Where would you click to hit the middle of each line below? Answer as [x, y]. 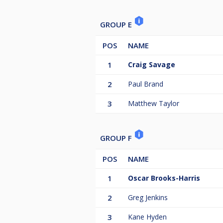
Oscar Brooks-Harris [164, 178]
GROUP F [117, 138]
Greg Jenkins [148, 198]
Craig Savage [152, 65]
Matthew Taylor [154, 104]
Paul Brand [146, 84]
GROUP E [117, 25]
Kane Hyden [147, 217]
